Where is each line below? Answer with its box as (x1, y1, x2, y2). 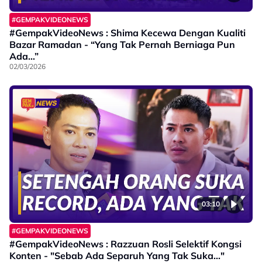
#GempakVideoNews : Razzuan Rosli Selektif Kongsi (9, 237, 242, 250)
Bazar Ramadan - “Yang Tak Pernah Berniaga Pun (9, 39, 235, 51)
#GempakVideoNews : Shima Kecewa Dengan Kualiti (9, 27, 246, 39)
